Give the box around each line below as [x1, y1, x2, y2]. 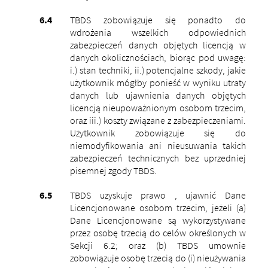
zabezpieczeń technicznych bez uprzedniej [69, 151, 246, 164]
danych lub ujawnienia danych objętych [69, 89, 246, 101]
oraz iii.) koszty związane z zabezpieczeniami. [69, 114, 246, 126]
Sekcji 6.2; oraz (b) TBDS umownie [69, 239, 246, 251]
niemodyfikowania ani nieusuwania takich [69, 139, 246, 151]
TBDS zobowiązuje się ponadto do [69, 13, 246, 26]
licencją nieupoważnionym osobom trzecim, [69, 101, 246, 114]
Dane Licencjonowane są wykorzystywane [69, 214, 246, 226]
